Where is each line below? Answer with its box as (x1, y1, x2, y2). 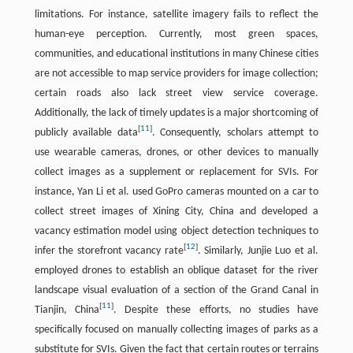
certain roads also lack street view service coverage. (34, 87, 319, 99)
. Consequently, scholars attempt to (151, 126, 319, 139)
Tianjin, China (34, 303, 99, 316)
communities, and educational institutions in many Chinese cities (34, 47, 319, 60)
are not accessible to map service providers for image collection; (34, 67, 319, 80)
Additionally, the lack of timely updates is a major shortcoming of (34, 106, 319, 119)
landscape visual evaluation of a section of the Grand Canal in (34, 284, 319, 296)
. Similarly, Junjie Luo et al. (197, 244, 319, 257)
